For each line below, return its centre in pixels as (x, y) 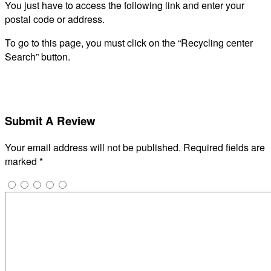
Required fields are (224, 147)
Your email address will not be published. (93, 147)
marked (22, 161)
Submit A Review (50, 120)
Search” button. (38, 57)
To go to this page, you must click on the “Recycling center (129, 43)
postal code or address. (55, 19)
